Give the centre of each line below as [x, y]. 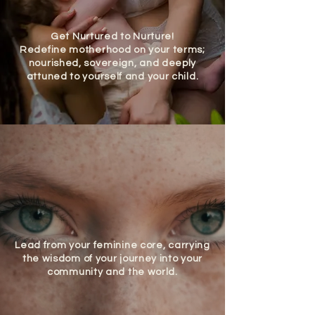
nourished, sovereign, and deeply [112, 63]
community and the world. [112, 272]
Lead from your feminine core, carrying [112, 245]
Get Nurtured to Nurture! [112, 37]
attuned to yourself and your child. [112, 77]
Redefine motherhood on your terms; [112, 50]
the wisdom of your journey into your [112, 259]
